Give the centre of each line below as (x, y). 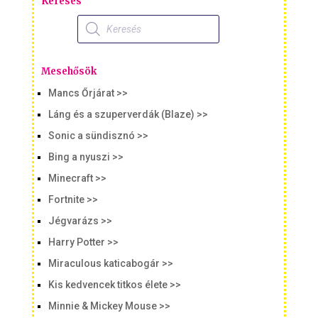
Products (98, 19)
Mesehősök (68, 71)
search (93, 29)
